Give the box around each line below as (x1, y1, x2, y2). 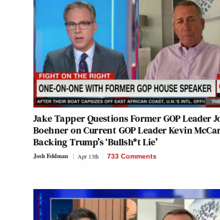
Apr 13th (78, 152, 99, 161)
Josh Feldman (33, 152, 68, 161)
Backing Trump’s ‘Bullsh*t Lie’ (33, 135, 158, 149)
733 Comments (107, 152, 157, 161)
